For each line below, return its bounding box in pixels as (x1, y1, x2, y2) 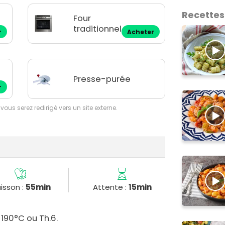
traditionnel (73, 23, 122, 35)
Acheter (127, 28, 155, 37)
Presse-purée (73, 73, 131, 85)
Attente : (92, 182, 129, 193)
